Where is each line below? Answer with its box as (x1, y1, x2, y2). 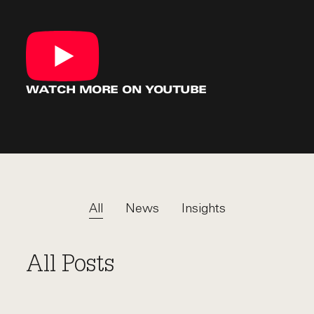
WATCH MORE (26, 85, 118, 96)
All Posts (26, 254, 115, 278)
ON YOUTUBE (118, 85, 207, 96)
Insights (181, 200, 226, 216)
